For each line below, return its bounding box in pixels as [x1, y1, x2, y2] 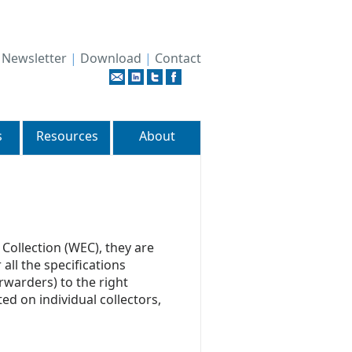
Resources [35, 127, 98, 145]
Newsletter [2, 49, 67, 67]
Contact [155, 49, 201, 67]
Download [80, 49, 141, 67]
